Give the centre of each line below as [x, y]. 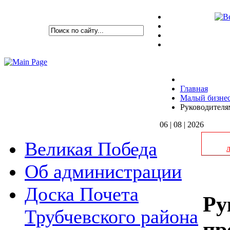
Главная [194, 89]
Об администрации [103, 171]
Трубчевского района [111, 217]
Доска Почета [82, 194]
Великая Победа [91, 149]
